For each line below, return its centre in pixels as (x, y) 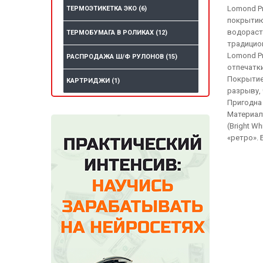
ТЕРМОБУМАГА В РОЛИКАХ (111, 33)
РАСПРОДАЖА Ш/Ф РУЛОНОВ (116, 57)
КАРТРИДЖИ (89, 81)
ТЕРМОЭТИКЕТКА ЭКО (102, 9)
